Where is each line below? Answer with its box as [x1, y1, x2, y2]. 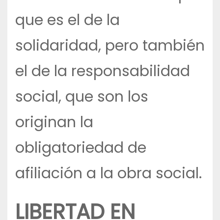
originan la [15, 112, 93, 133]
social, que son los [15, 86, 148, 108]
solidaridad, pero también [15, 35, 205, 56]
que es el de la [15, 10, 120, 31]
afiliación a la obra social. [15, 163, 202, 184]
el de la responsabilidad [15, 61, 190, 82]
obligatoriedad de [15, 137, 146, 159]
